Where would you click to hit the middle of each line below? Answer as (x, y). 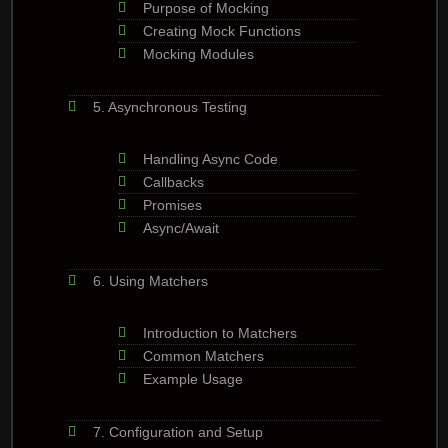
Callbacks (173, 181)
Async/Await (180, 227)
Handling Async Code (210, 158)
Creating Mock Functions (221, 30)
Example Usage (192, 378)
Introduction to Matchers (219, 332)
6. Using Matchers (150, 280)
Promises (172, 204)
